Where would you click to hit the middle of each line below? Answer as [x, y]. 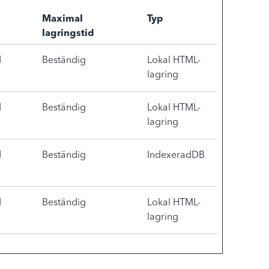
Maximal [62, 19]
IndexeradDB [176, 156]
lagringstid [68, 34]
